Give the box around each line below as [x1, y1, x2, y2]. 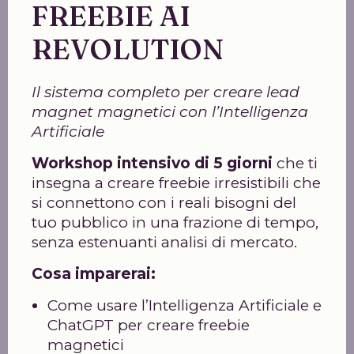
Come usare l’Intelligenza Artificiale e [47, 296, 322, 314]
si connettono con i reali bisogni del [32, 194, 296, 212]
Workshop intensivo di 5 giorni [32, 154, 273, 172]
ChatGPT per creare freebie [47, 316, 250, 334]
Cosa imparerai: [32, 265, 156, 283]
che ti [273, 154, 318, 172]
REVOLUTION [32, 32, 224, 66]
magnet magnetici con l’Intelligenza [32, 103, 308, 121]
